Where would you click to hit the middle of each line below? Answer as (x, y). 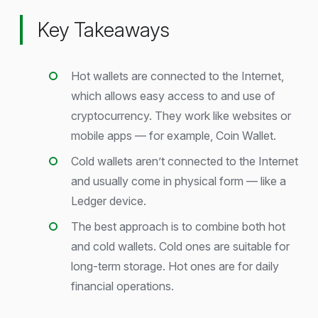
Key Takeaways (104, 29)
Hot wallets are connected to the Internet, (177, 76)
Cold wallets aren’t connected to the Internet (185, 161)
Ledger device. (109, 201)
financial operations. (122, 286)
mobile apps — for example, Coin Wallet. (174, 136)
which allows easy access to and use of (173, 96)
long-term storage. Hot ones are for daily (175, 267)
